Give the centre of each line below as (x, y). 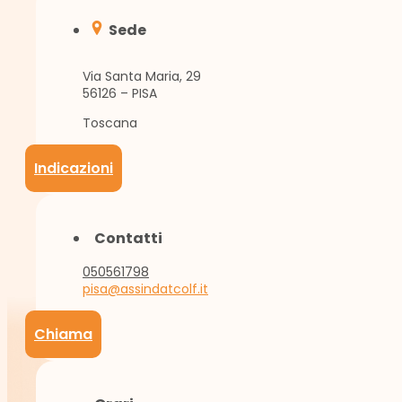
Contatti (128, 239)
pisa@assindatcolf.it (145, 289)
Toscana (110, 123)
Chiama (63, 335)
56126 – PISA (120, 94)
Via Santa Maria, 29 (142, 77)
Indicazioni (74, 169)
